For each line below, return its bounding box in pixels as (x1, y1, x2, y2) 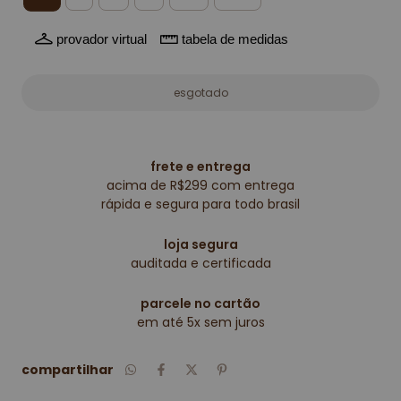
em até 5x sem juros (136, 313, 265, 332)
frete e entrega (150, 158, 251, 176)
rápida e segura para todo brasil (101, 195, 300, 214)
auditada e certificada (130, 254, 271, 273)
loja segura (163, 235, 238, 254)
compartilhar (21, 361, 114, 380)
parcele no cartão (141, 294, 260, 313)
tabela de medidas (182, 30, 288, 47)
